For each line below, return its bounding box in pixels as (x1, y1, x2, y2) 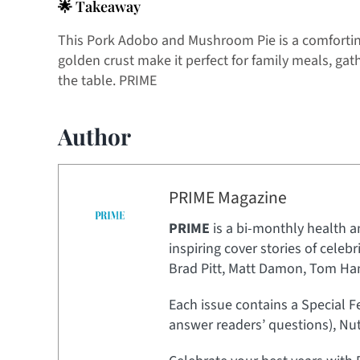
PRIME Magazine (169, 185, 287, 211)
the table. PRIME (57, 70, 157, 91)
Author (58, 121, 131, 151)
